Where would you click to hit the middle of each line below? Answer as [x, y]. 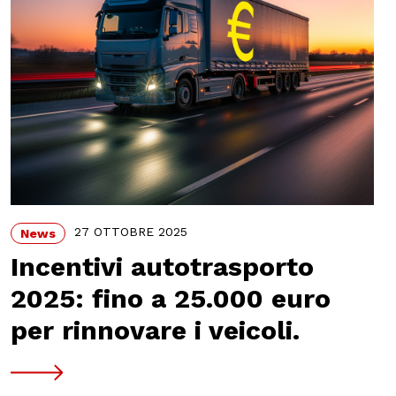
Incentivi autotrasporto [162, 266]
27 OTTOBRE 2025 [130, 232]
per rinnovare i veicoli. [155, 330]
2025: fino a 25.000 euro [170, 298]
